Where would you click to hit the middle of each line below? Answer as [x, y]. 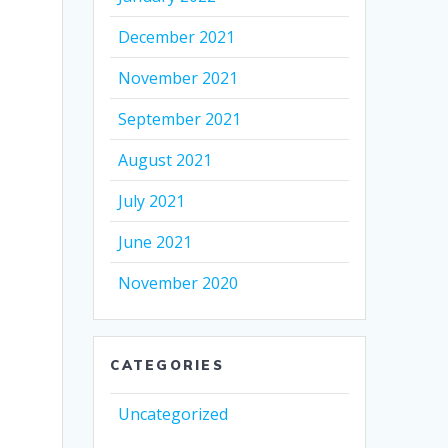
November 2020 [178, 283]
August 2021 [165, 160]
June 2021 [155, 242]
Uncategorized [173, 414]
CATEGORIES [167, 365]
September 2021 [180, 119]
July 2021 [152, 201]
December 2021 [177, 37]
